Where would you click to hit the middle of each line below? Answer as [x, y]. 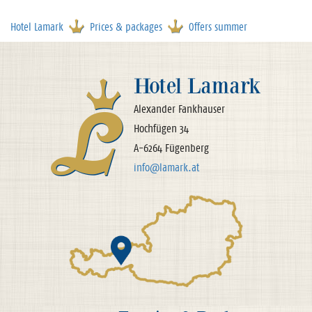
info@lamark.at [166, 167]
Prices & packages [126, 27]
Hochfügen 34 [161, 128]
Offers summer [218, 27]
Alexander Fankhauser [179, 109]
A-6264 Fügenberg [171, 148]
